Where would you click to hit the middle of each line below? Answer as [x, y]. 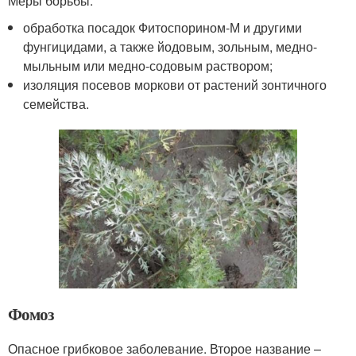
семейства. [56, 104]
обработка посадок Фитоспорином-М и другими [163, 27]
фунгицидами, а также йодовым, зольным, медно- [170, 46]
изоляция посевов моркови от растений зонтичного [175, 85]
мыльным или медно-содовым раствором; [148, 66]
